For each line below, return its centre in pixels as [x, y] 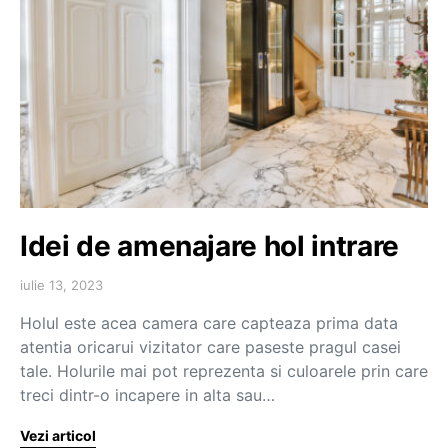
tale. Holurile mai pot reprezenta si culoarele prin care [224, 371]
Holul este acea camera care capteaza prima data [209, 323]
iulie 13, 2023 [61, 285]
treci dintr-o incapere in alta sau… [147, 395]
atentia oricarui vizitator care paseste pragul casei [210, 347]
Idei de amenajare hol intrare [209, 246]
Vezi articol [58, 435]
